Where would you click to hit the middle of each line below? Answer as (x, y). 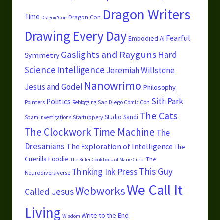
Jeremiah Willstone (140, 70)
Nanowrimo (112, 86)
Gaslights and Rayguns (108, 55)
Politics (58, 102)
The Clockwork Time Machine (89, 132)
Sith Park (167, 101)
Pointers (34, 102)
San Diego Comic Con (124, 102)
